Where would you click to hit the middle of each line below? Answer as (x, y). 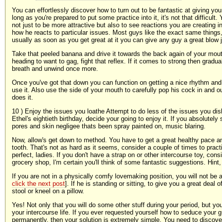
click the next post (38, 184)
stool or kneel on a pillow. (48, 191)
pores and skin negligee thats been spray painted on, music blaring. (109, 126)
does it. (23, 98)
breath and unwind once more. (55, 69)
